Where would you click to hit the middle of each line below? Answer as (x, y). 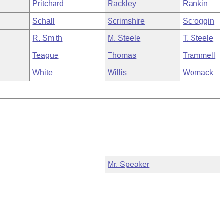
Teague (46, 55)
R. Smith (48, 38)
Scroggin (199, 21)
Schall (44, 21)
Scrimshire (126, 21)
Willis (117, 72)
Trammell (199, 55)
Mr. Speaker (129, 164)
